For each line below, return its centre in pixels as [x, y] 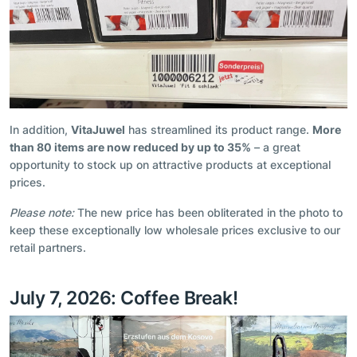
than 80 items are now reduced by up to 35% [130, 147]
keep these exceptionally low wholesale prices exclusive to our [175, 230]
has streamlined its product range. [219, 130]
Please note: [42, 213]
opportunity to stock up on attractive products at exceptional [170, 165]
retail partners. [48, 248]
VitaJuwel [98, 130]
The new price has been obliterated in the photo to [208, 213]
